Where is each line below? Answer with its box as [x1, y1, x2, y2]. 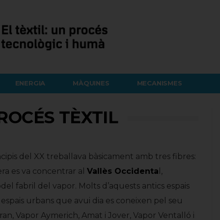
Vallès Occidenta [87, 166, 159, 176]
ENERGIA [15, 79, 46, 87]
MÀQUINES [73, 79, 110, 87]
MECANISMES [137, 79, 182, 87]
